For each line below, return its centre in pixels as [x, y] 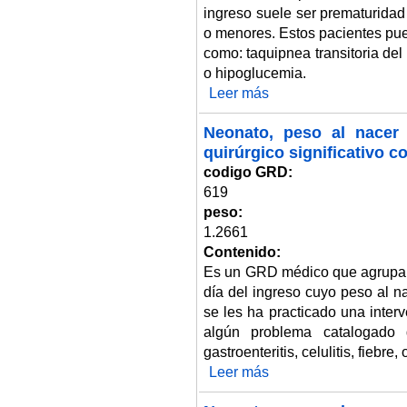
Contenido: [244, 252]
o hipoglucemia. [255, 73]
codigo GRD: [250, 172]
